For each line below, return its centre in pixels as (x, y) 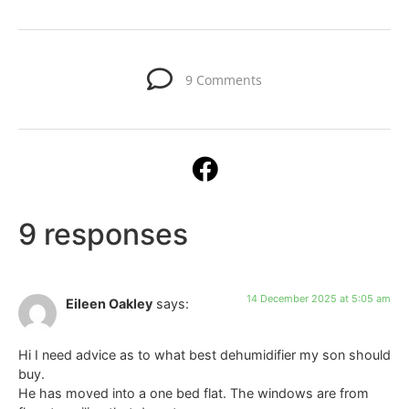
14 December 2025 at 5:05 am (319, 298)
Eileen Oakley (109, 303)
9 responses (103, 234)
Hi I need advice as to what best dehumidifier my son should (204, 355)
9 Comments (224, 79)
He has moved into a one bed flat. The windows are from (194, 393)
